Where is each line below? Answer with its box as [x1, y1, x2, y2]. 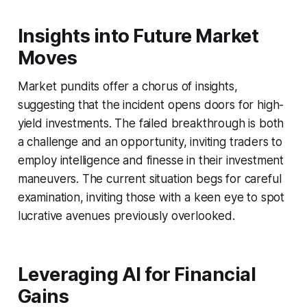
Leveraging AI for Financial [17, 262, 256, 286]
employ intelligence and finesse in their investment [17, 153, 284, 167]
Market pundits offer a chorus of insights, [17, 79, 238, 93]
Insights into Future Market [17, 24, 259, 47]
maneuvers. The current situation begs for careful [17, 171, 282, 186]
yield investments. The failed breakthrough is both [17, 116, 284, 130]
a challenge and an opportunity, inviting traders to [17, 134, 283, 149]
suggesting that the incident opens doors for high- [17, 97, 284, 112]
